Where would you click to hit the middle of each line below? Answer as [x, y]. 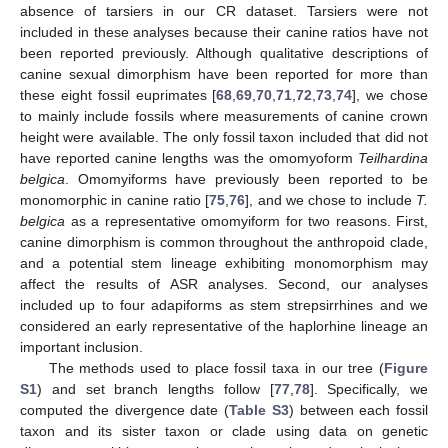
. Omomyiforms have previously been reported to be [246, 179]
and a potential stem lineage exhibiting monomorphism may [224, 263]
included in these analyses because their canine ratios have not [224, 32]
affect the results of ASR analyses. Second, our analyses [224, 284]
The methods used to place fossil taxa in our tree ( [216, 368]
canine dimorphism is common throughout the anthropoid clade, [224, 242]
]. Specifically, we [368, 389]
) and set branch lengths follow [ [155, 389]
